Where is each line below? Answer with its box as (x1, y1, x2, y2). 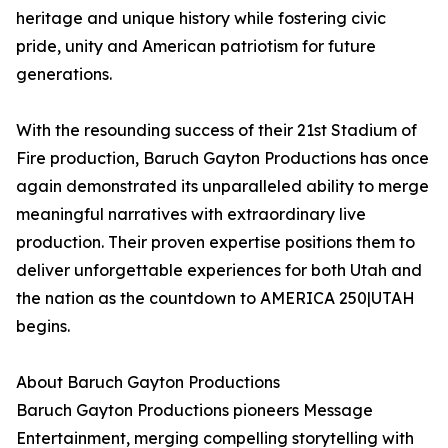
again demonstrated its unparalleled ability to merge (16, 176, 429, 197)
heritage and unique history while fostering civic (16, 8, 386, 29)
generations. (16, 64, 112, 85)
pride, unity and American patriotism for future (16, 36, 376, 57)
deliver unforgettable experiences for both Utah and (16, 260, 422, 281)
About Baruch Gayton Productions (16, 372, 280, 393)
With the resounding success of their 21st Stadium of (16, 120, 417, 141)
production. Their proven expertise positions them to (16, 232, 415, 253)
